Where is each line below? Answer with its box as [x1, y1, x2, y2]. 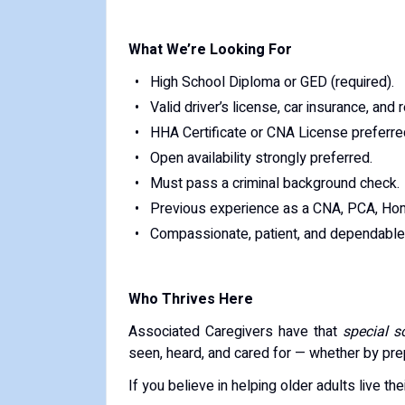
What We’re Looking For [128, 39, 292, 61]
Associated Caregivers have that [128, 321, 343, 343]
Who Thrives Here [128, 288, 253, 310]
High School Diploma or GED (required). [149, 71, 394, 93]
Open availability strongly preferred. [149, 147, 372, 169]
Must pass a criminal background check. [149, 173, 400, 194]
